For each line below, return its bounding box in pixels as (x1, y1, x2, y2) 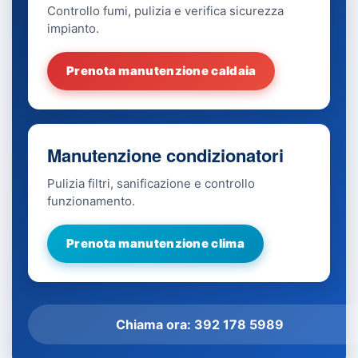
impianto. (47, 21, 99, 37)
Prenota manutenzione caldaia (66, 63, 257, 79)
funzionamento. (47, 193, 135, 209)
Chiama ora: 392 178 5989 (116, 316, 284, 333)
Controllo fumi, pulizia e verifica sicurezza (47, 3, 284, 19)
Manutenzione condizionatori (47, 142, 284, 169)
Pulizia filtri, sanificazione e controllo (47, 176, 255, 192)
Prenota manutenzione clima (66, 236, 245, 252)
